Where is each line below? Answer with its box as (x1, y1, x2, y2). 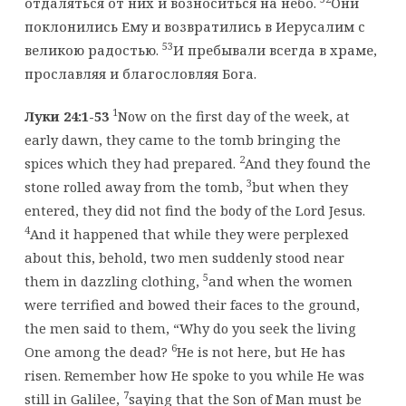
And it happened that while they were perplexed (29, 224, 349, 243)
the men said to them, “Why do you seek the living (24, 318, 356, 337)
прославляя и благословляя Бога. (24, 63, 256, 82)
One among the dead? (24, 342, 171, 361)
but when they (251, 177, 348, 196)
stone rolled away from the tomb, (24, 177, 246, 196)
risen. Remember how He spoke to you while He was (24, 365, 364, 384)
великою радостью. (24, 40, 162, 59)
